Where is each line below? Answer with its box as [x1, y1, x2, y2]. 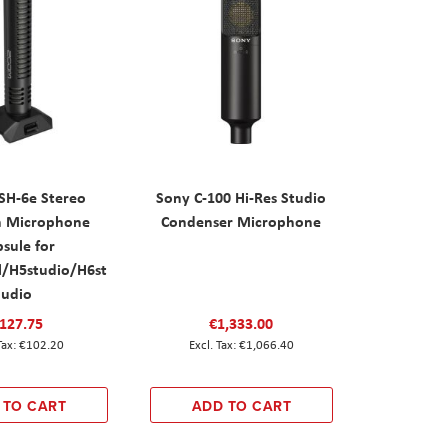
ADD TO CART [191, 396, 292, 417]
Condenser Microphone [161, 210, 322, 233]
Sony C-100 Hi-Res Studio [156, 186, 327, 209]
